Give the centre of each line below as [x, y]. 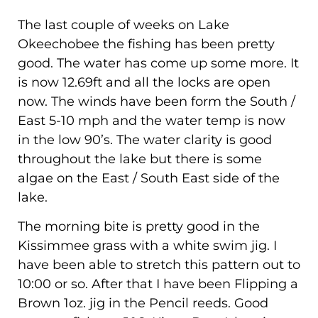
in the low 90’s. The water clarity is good [145, 139]
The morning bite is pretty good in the [139, 226]
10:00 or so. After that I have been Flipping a [158, 284]
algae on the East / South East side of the [149, 178]
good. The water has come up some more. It [158, 63]
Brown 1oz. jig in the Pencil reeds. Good [143, 303]
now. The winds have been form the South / [157, 101]
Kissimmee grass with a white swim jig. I [147, 245]
